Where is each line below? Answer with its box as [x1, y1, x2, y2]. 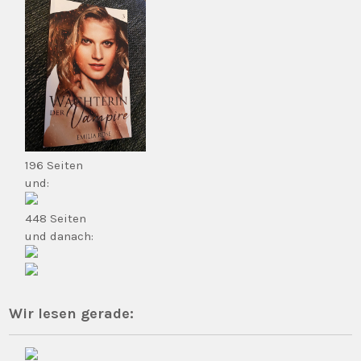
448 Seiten [25, 211, 87, 226]
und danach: [25, 229, 94, 243]
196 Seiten [25, 158, 84, 172]
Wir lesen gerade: [9, 305, 135, 322]
